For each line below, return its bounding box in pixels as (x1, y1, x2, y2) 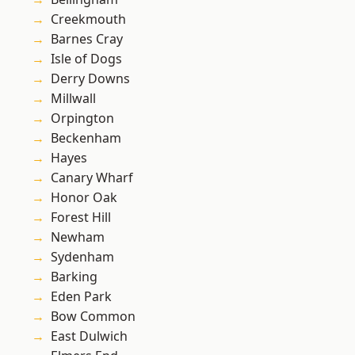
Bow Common (51, 307, 136, 326)
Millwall (51, 90, 96, 108)
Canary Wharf (51, 169, 133, 187)
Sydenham (51, 248, 114, 266)
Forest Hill (51, 208, 111, 227)
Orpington (51, 109, 114, 128)
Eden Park (51, 288, 112, 306)
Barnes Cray (51, 30, 123, 48)
